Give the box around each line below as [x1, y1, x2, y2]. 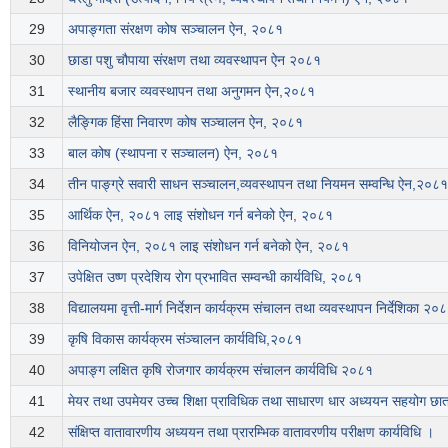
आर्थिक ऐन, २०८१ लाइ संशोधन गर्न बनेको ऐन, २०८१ [68, 206, 333, 223]
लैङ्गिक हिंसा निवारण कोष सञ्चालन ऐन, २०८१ [68, 113, 303, 130]
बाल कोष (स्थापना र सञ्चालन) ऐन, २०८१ [68, 144, 278, 161]
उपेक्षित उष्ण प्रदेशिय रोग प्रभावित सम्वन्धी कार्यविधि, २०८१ [68, 268, 362, 285]
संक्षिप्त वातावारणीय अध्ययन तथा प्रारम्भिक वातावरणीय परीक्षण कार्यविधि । [68, 423, 434, 440]
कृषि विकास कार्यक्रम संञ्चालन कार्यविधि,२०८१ [68, 330, 302, 347]
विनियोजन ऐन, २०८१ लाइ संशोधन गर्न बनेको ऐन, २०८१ [68, 237, 349, 254]
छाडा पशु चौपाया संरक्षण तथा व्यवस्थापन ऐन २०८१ [68, 51, 321, 68]
